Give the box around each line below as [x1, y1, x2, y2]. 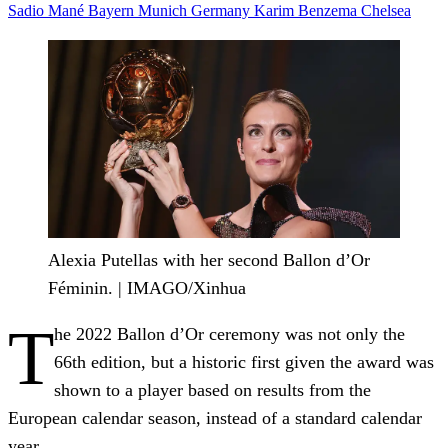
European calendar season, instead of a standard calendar [8, 407, 422, 428]
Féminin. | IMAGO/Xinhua [48, 277, 246, 298]
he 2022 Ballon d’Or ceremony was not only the [54, 323, 405, 344]
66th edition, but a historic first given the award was [54, 351, 434, 372]
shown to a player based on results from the [54, 379, 371, 400]
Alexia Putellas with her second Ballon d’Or [48, 249, 370, 270]
